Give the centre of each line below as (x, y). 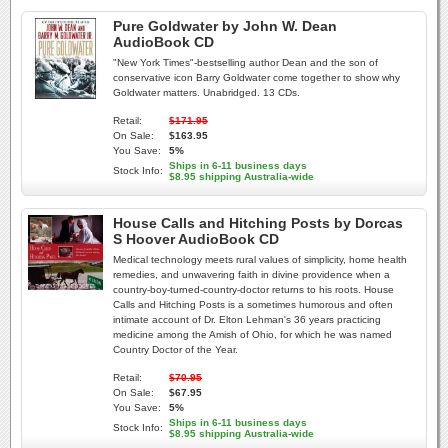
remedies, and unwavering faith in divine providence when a (251, 274)
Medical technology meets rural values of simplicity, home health (260, 259)
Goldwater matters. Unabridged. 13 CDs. (206, 92)
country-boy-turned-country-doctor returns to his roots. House (253, 289)
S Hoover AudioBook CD (196, 239)
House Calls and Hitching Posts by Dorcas (258, 223)
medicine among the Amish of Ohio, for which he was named (252, 334)
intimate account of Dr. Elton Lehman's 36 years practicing (247, 319)
